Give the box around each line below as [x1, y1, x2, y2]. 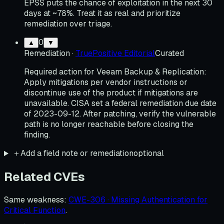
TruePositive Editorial [75, 48, 155, 59]
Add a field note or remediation [20, 148, 133, 159]
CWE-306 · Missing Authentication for [68, 194, 207, 205]
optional [133, 148, 164, 159]
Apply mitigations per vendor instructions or [24, 77, 187, 88]
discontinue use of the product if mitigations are [24, 87, 198, 98]
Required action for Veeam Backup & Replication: [24, 66, 206, 77]
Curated [155, 48, 184, 59]
